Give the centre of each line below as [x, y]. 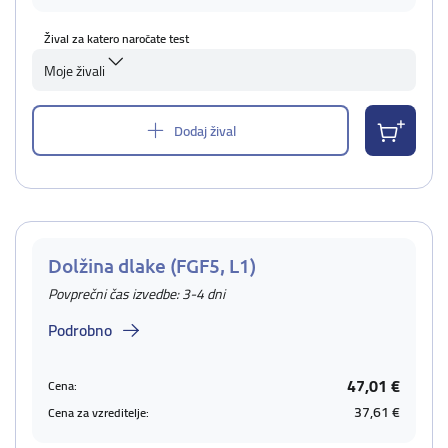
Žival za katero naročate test [116, 38]
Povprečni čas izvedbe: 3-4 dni [136, 294]
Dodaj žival [205, 130]
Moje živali [74, 71]
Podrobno [80, 330]
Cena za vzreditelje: [98, 412]
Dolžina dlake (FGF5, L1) [152, 265]
